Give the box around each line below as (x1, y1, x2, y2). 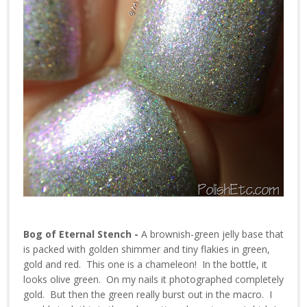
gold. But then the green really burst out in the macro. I (23, 288, 272, 302)
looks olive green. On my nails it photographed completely (23, 273, 284, 286)
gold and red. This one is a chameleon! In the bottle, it (23, 258, 267, 271)
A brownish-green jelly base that (141, 228, 284, 241)
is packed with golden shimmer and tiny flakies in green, (23, 243, 270, 256)
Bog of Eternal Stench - (23, 228, 141, 241)
